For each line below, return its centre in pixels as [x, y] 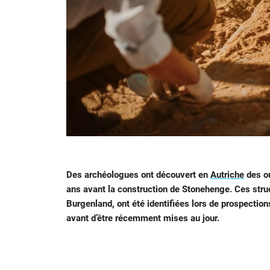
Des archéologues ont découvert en [138, 175]
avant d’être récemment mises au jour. [143, 218]
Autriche [227, 175]
